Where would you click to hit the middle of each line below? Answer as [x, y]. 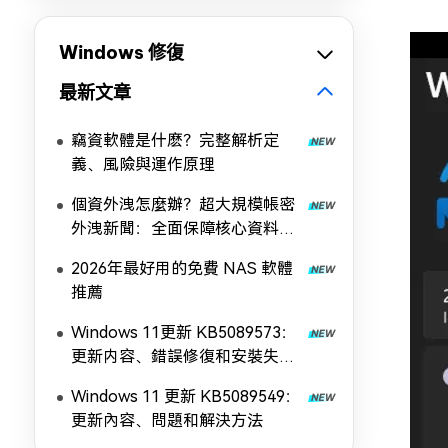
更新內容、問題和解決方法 [167, 420]
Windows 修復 [121, 52]
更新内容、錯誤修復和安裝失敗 [183, 356]
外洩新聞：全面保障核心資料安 [183, 228]
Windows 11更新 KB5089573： [184, 332]
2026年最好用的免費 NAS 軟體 [182, 268]
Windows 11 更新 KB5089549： [186, 396]
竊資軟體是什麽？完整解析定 [175, 140]
